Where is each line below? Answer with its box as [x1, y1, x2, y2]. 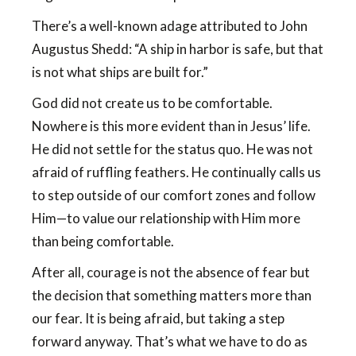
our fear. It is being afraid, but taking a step [32, 310, 284, 327]
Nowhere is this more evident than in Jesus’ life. [32, 118, 311, 134]
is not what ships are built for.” [32, 64, 208, 80]
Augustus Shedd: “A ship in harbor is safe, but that [32, 41, 323, 57]
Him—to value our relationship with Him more [32, 210, 300, 226]
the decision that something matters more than [32, 287, 311, 304]
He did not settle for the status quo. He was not [32, 141, 313, 157]
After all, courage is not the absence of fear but [32, 264, 310, 281]
